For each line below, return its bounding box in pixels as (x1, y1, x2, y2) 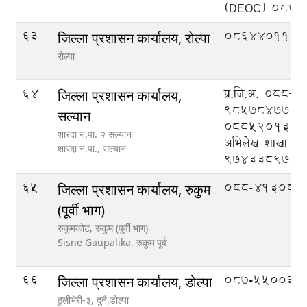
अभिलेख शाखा (224, 134, 287, 152)
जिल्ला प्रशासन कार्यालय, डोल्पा (58, 273, 212, 291)
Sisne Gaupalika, (58, 236, 136, 249)
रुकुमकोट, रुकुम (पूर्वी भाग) (58, 221, 148, 234)
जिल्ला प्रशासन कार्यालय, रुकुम (58, 180, 210, 199)
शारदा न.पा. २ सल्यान (58, 127, 132, 140)
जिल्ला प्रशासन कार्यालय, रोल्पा (58, 29, 210, 47)
